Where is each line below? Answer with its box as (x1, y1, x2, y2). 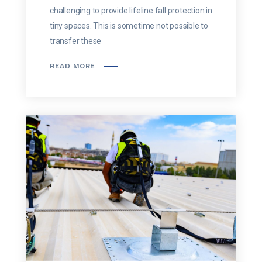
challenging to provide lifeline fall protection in (50, 6, 213, 16)
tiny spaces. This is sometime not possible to (50, 21, 209, 31)
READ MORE (50, 62, 95, 71)
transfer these (50, 36, 102, 46)
